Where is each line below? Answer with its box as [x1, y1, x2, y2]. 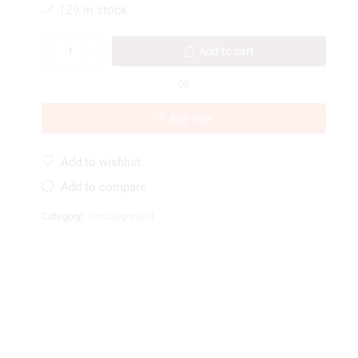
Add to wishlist [60, 154, 141, 169]
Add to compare [60, 179, 146, 194]
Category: [41, 209, 86, 222]
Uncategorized [88, 209, 153, 222]
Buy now [169, 111, 213, 125]
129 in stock [58, 2, 127, 18]
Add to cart [199, 44, 255, 58]
